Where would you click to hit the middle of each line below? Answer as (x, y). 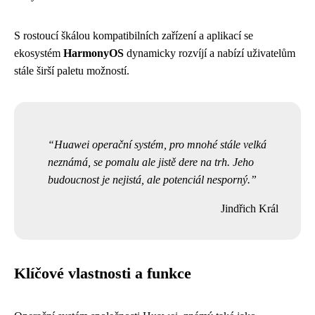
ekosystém (39, 53)
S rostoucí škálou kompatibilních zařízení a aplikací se (134, 36)
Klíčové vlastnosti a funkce (103, 274)
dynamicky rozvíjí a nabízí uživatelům (210, 53)
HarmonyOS (94, 53)
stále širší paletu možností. (72, 71)
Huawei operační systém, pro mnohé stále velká (160, 145)
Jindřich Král (250, 209)
